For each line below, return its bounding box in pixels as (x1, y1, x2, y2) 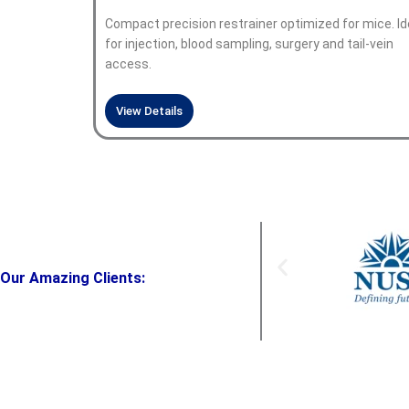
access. (105, 56, 152, 71)
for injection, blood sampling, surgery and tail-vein (105, 36, 393, 51)
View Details (116, 103, 183, 118)
